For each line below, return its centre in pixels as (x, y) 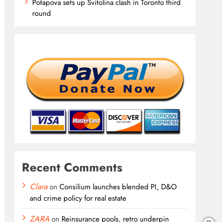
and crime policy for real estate (78, 198)
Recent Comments (72, 167)
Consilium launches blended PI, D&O (118, 187)
